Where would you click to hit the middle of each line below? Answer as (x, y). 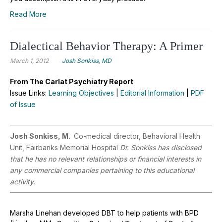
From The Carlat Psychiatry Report (72, 81)
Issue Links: (29, 93)
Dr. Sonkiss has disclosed (161, 147)
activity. (23, 181)
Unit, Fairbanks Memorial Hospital (65, 147)
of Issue (23, 104)
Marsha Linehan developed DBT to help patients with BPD (104, 213)
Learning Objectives (81, 93)
